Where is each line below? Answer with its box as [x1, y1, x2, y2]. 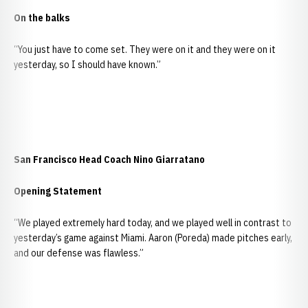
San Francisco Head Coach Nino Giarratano [14, 153, 205, 166]
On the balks [14, 12, 70, 24]
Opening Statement [14, 185, 102, 197]
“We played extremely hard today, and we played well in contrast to [14, 217, 291, 229]
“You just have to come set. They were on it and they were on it [14, 43, 276, 56]
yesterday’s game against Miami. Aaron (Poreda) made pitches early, [14, 232, 292, 244]
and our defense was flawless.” [14, 247, 144, 259]
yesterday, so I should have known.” [14, 58, 161, 71]
